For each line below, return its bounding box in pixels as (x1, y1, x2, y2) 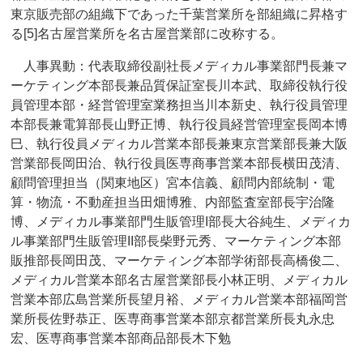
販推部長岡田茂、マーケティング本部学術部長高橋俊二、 (11, 254, 348, 268)
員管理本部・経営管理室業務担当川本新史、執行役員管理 (11, 98, 348, 113)
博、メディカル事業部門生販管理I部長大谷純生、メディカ (11, 215, 352, 229)
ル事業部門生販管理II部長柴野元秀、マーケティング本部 (11, 234, 342, 249)
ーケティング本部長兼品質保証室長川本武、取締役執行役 (11, 79, 348, 93)
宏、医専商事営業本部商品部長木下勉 (11, 331, 232, 346)
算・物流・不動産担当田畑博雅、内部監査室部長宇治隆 (11, 195, 335, 210)
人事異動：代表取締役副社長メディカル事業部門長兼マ (11, 59, 348, 74)
